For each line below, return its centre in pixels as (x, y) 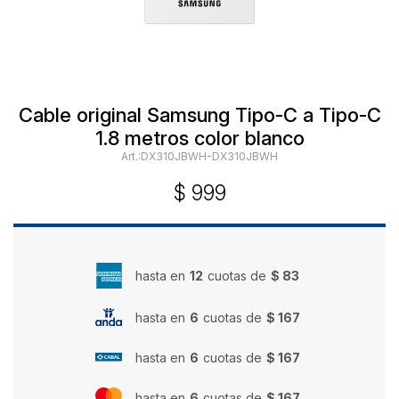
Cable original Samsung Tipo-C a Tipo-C (199, 115)
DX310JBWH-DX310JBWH (209, 156)
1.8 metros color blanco (199, 138)
